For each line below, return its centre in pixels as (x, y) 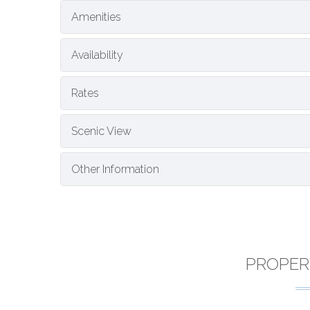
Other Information (115, 169)
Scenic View (101, 131)
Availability (97, 55)
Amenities (96, 17)
